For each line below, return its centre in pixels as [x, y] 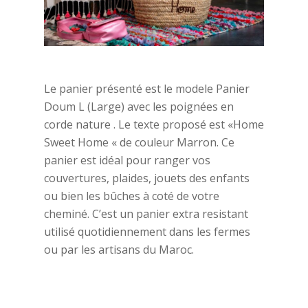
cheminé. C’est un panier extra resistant [146, 213]
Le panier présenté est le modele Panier [147, 88]
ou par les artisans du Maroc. [119, 249]
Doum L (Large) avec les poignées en [139, 106]
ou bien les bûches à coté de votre [132, 196]
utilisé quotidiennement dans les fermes [147, 231]
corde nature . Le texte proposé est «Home [154, 124]
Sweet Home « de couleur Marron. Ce [139, 142]
